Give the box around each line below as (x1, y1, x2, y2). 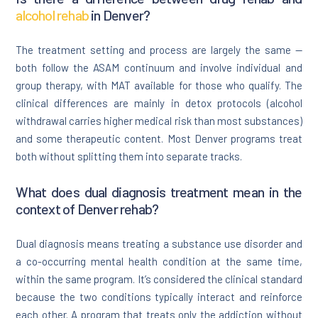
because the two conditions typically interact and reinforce (16, 290, 302, 304)
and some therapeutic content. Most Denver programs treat (16, 132, 302, 146)
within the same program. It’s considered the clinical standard (16, 273, 302, 286)
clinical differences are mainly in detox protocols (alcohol (16, 97, 302, 110)
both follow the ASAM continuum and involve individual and (16, 61, 302, 75)
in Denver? (89, 6, 150, 24)
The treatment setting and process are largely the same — (16, 43, 302, 57)
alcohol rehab (16, 6, 89, 24)
